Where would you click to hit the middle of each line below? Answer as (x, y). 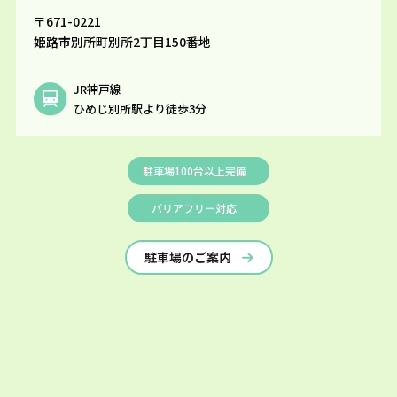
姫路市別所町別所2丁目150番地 (122, 42)
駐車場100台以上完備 (194, 171)
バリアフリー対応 (194, 208)
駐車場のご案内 (187, 257)
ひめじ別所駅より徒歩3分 (140, 109)
